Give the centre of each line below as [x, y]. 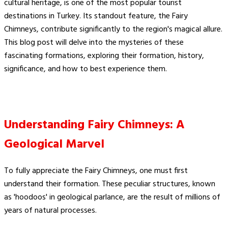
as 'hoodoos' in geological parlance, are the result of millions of [112, 198]
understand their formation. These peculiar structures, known [110, 184]
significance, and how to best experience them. [85, 69]
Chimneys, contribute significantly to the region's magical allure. [113, 30]
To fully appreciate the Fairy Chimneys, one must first [96, 171]
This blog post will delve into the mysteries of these [94, 43]
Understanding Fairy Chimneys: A [94, 125]
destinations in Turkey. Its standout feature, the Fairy [96, 17]
